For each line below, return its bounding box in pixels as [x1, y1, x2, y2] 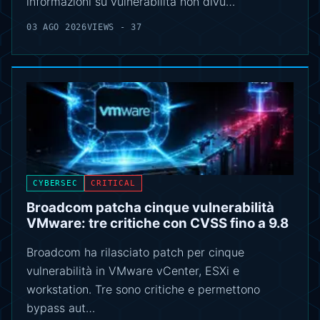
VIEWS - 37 [86, 21, 142, 32]
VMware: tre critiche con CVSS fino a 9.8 [26, 215, 289, 232]
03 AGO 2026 [26, 21, 87, 32]
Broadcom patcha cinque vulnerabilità [26, 199, 274, 216]
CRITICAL [90, 179, 136, 189]
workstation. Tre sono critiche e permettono [26, 282, 260, 297]
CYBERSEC [33, 179, 78, 189]
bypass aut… [26, 301, 95, 316]
